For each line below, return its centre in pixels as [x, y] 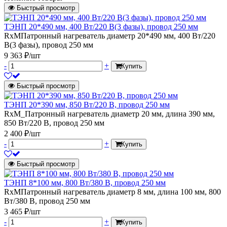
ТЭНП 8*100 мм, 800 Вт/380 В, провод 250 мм [85, 182]
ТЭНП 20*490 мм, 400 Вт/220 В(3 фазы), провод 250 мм [101, 26]
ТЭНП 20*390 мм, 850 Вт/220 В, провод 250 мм [87, 104]
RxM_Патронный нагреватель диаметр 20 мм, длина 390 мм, [109, 113]
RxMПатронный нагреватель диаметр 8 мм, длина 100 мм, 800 [112, 192]
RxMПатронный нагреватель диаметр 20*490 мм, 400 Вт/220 [110, 35]
